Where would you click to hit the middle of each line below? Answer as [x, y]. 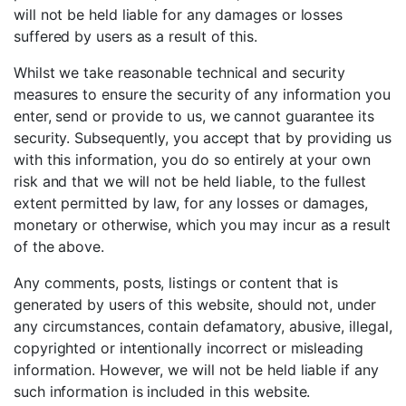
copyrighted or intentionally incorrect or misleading [188, 348]
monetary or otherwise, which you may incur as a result [202, 225]
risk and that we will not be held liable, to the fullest [190, 181]
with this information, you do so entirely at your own [192, 159]
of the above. [59, 246]
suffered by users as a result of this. [135, 36]
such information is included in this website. [162, 391]
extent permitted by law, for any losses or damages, [191, 203]
